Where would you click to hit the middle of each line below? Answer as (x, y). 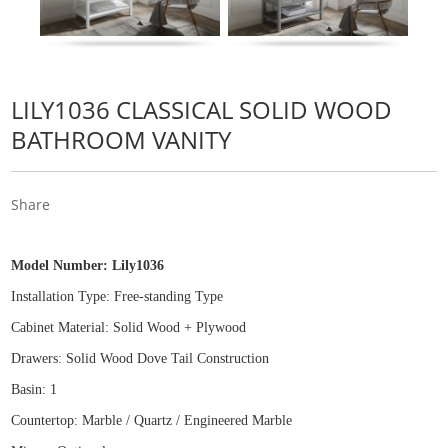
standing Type (184, 297)
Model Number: (62, 266)
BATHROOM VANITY (121, 140)
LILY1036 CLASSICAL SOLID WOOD (202, 110)
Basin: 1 (34, 390)
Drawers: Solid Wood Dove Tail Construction (140, 359)
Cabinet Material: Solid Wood (96, 328)
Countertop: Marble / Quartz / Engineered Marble (152, 421)
